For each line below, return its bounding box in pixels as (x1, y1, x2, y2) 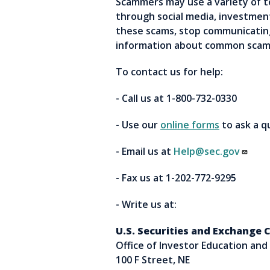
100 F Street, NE (116, 253, 190, 266)
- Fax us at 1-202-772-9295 (116, 171, 236, 184)
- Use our (116, 118, 160, 131)
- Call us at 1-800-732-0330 (116, 92, 237, 105)
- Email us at (116, 145, 174, 158)
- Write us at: (116, 198, 177, 211)
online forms (160, 118, 219, 131)
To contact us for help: (116, 65, 223, 78)
